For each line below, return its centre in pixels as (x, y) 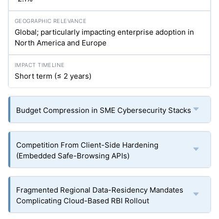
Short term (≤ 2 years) (53, 76)
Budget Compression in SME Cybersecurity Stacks (104, 110)
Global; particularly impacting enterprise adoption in (104, 32)
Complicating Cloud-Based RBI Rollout (83, 201)
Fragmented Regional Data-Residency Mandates (100, 190)
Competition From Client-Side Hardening (87, 145)
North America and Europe (61, 43)
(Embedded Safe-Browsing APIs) (73, 156)
